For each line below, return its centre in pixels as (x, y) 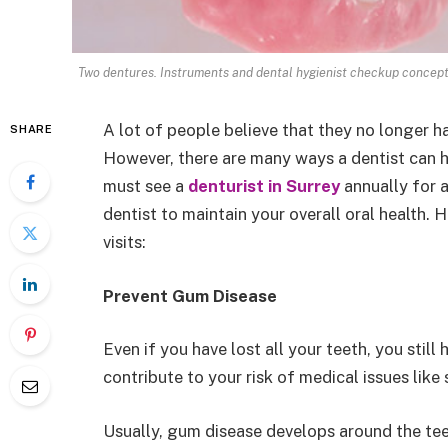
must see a (145, 186)
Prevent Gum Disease (190, 295)
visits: (124, 242)
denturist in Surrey (264, 186)
